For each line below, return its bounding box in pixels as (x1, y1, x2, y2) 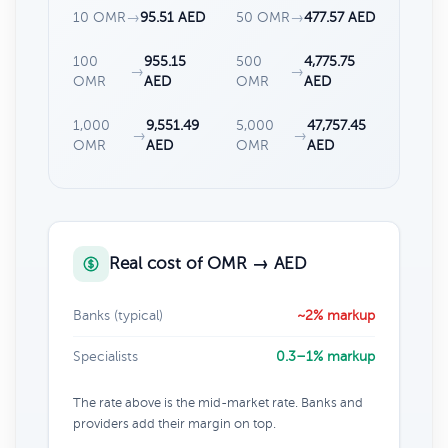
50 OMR (236, 9, 290, 25)
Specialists (73, 348, 138, 364)
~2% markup (297, 307, 375, 323)
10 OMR (73, 9, 126, 25)
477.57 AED (304, 9, 375, 25)
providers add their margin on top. (73, 416, 276, 431)
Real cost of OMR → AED (109, 253, 307, 273)
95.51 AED (140, 9, 205, 25)
